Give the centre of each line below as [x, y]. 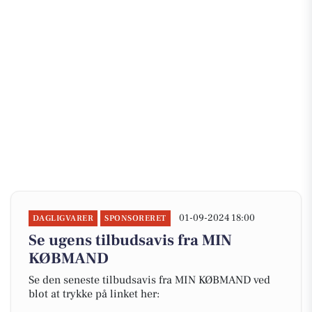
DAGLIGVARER [63, 218]
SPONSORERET [135, 218]
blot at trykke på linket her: [94, 294]
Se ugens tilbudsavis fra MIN [130, 240]
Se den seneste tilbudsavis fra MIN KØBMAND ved [149, 280]
